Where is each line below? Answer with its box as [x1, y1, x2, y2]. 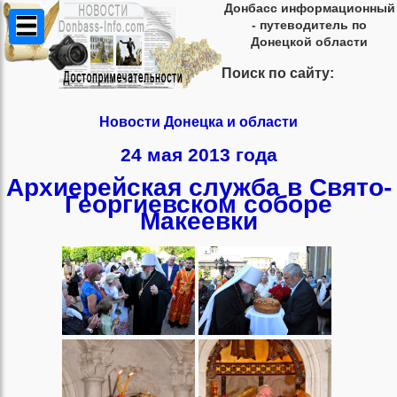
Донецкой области [251, 35, 368, 49]
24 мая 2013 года [120, 144, 277, 165]
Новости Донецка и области [99, 113, 298, 130]
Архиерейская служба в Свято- [5, 174, 392, 202]
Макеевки [139, 207, 258, 236]
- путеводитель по [252, 18, 367, 32]
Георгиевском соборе [65, 191, 332, 219]
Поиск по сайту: [222, 65, 334, 82]
